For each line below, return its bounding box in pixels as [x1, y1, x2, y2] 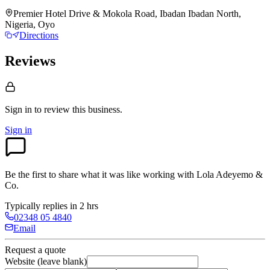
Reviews [5, 53, 55, 69]
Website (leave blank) [5, 256, 87, 267]
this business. [72, 104, 122, 115]
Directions [19, 30, 58, 41]
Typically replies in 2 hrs [5, 201, 98, 212]
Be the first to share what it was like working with [5, 169, 196, 180]
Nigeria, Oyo [5, 19, 55, 30]
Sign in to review [5, 104, 70, 115]
